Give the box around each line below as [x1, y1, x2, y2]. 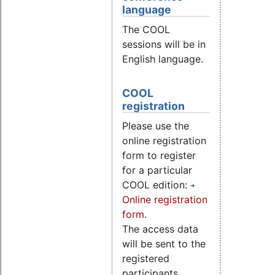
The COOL [122, 23, 170, 36]
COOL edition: [122, 178, 190, 191]
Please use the [122, 119, 189, 132]
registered [122, 252, 169, 265]
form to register [122, 149, 196, 161]
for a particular [122, 163, 192, 176]
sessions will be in [122, 37, 206, 50]
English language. [122, 52, 203, 65]
